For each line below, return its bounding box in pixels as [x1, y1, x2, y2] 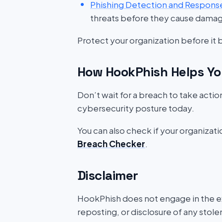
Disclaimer [77, 167, 138, 184]
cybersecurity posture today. [77, 103, 194, 113]
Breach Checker [77, 138, 145, 149]
